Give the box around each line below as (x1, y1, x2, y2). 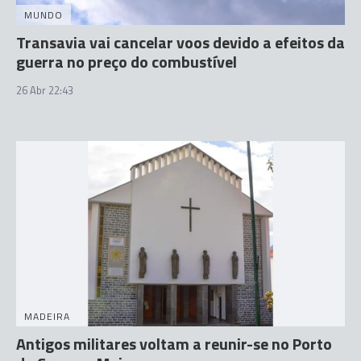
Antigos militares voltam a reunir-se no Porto (16, 330, 332, 356)
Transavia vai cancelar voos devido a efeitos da (16, 30, 345, 55)
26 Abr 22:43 (16, 82, 73, 98)
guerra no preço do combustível (16, 49, 237, 74)
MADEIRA (24, 308, 70, 324)
